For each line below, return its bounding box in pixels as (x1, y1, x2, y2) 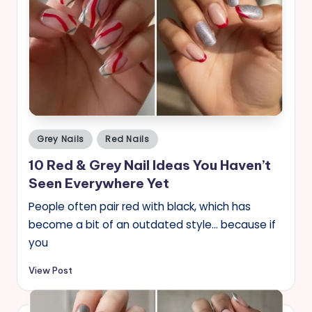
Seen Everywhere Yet (29, 175, 169, 192)
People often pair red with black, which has (29, 199, 251, 214)
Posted (28, 130, 61, 142)
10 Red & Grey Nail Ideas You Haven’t (29, 157, 271, 174)
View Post (29, 264, 72, 276)
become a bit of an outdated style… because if (29, 217, 276, 233)
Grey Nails (37, 132, 85, 145)
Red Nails (105, 132, 150, 145)
